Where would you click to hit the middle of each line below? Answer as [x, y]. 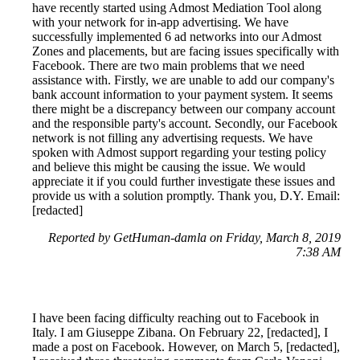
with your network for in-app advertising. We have [160, 22]
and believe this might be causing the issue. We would [169, 167]
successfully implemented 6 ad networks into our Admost [177, 37]
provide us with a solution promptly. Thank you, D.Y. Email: [186, 196]
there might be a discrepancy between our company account [184, 109]
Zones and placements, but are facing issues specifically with [186, 51]
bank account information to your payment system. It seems [182, 95]
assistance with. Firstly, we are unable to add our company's [183, 80]
